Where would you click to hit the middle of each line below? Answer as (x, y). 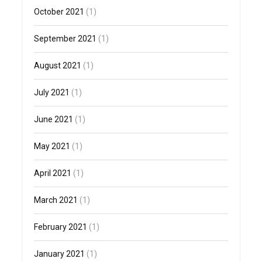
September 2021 (65, 39)
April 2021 (53, 173)
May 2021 (52, 146)
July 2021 (52, 93)
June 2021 (54, 120)
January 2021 (60, 254)
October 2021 (59, 12)
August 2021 (58, 66)
